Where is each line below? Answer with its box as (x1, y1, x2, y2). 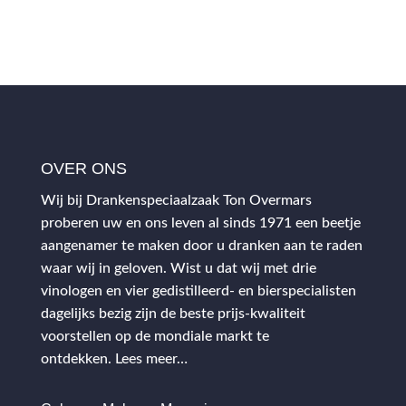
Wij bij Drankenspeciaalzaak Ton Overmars (40, 192, 312, 208)
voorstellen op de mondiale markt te (40, 328, 269, 343)
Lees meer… (114, 351, 188, 366)
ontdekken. (40, 351, 111, 366)
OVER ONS (40, 159, 127, 178)
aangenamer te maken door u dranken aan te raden (40, 237, 362, 253)
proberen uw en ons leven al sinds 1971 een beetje (40, 215, 361, 230)
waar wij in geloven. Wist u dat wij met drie (40, 260, 316, 275)
